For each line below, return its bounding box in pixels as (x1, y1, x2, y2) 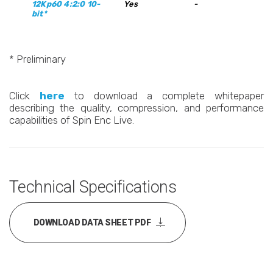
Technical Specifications (9, 177, 177, 197)
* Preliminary (9, 53, 66, 66)
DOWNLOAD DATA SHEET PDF (33, 218, 151, 228)
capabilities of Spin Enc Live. (9, 114, 134, 127)
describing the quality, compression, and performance (9, 102, 264, 115)
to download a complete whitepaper (74, 90, 264, 102)
